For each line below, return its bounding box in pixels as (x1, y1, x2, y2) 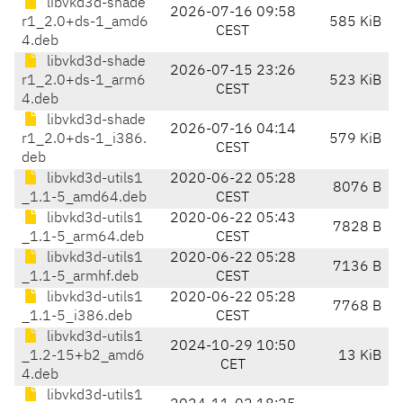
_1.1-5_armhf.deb (22, 270, 139, 285)
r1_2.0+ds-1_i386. (22, 132, 147, 148)
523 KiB (329, 74, 381, 89)
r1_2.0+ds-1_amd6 (22, 15, 148, 31)
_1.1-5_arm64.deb (22, 230, 144, 246)
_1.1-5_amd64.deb (22, 191, 147, 206)
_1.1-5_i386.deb (22, 309, 132, 325)
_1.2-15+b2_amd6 (22, 349, 145, 364)
